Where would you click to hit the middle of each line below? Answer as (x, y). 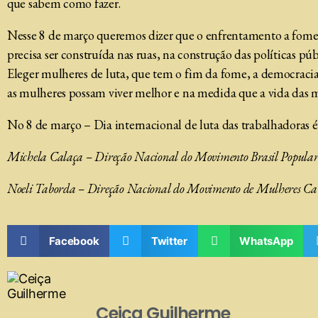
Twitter (169, 241)
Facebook (74, 241)
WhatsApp (266, 241)
